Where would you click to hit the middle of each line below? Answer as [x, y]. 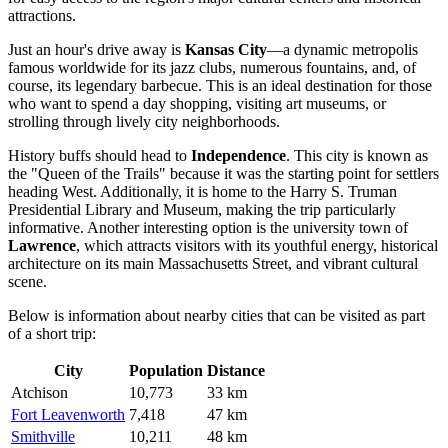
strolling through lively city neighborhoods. [144, 122]
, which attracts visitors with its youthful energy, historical [257, 246]
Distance [236, 371]
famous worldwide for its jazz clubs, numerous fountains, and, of [212, 68]
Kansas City [226, 50]
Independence [238, 156]
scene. [27, 282]
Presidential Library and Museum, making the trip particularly [202, 210]
